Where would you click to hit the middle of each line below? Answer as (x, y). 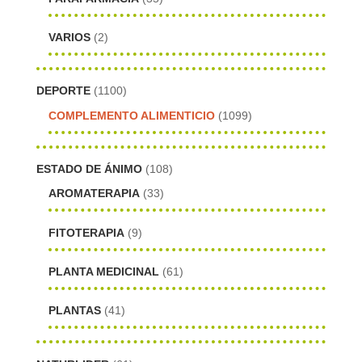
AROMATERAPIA (94, 194)
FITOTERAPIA (86, 232)
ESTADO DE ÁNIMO (89, 169)
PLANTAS (74, 311)
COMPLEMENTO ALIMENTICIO (131, 115)
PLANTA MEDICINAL (103, 271)
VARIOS (69, 37)
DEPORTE (63, 91)
